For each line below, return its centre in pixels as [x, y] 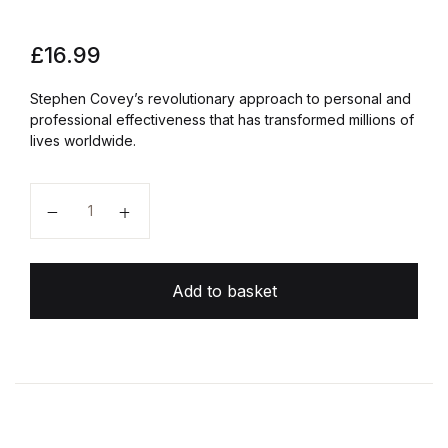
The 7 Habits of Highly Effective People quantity [228, 196]
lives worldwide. [83, 140]
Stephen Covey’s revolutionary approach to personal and [220, 98]
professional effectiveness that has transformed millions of [222, 119]
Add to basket [224, 290]
